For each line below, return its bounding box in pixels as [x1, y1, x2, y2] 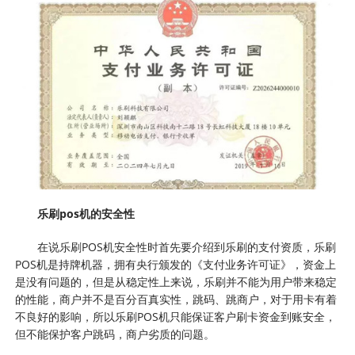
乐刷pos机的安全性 [37, 206, 136, 222]
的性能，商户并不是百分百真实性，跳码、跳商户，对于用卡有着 [15, 292, 338, 307]
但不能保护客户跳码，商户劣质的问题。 [15, 326, 216, 342]
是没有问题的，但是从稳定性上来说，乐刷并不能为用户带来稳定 [15, 274, 338, 290]
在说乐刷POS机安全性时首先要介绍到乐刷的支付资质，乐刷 [37, 239, 337, 255]
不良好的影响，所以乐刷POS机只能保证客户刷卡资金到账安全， [15, 309, 337, 325]
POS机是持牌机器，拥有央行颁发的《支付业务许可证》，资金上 [15, 257, 337, 273]
